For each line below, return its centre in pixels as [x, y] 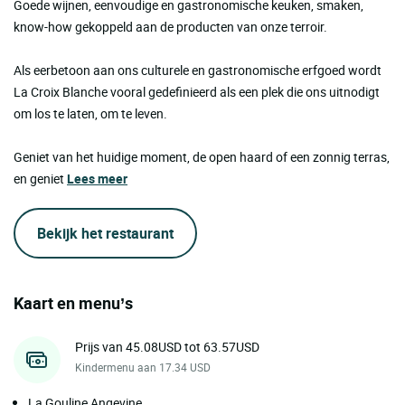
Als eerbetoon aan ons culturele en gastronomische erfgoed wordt [198, 70]
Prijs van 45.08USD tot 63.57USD [167, 346]
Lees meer [97, 178]
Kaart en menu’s [73, 302]
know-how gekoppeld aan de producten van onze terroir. [170, 26]
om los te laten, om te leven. [90, 113]
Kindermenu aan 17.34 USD [143, 367]
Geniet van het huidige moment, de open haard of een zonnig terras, [202, 156]
